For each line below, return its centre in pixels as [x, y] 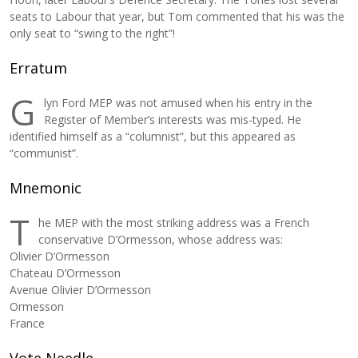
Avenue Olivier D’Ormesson [81, 290]
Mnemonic [46, 188]
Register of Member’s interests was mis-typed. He [173, 119]
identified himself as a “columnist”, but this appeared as [153, 136]
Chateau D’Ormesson [66, 273]
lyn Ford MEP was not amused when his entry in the [179, 103]
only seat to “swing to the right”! [93, 33]
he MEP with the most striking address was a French [174, 223]
